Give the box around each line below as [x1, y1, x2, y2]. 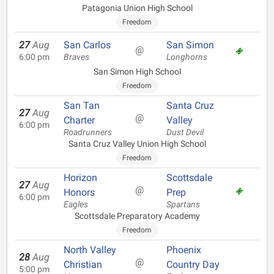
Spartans [166, 199, 200, 210]
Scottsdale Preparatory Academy [74, 211, 200, 221]
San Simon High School [93, 67, 181, 76]
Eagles [64, 199, 88, 210]
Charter [64, 114, 95, 126]
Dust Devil [166, 127, 204, 138]
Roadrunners [64, 127, 112, 138]
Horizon [64, 172, 97, 183]
